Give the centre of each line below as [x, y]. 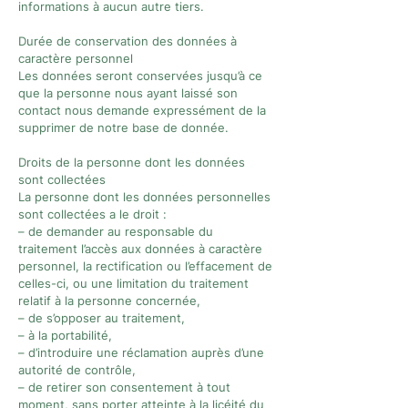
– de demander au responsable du [116, 231]
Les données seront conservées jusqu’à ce [140, 76]
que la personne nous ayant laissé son [128, 93]
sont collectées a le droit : [92, 214]
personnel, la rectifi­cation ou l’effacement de [145, 266]
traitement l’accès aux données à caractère [140, 249]
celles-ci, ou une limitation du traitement [133, 283]
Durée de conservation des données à [127, 41]
